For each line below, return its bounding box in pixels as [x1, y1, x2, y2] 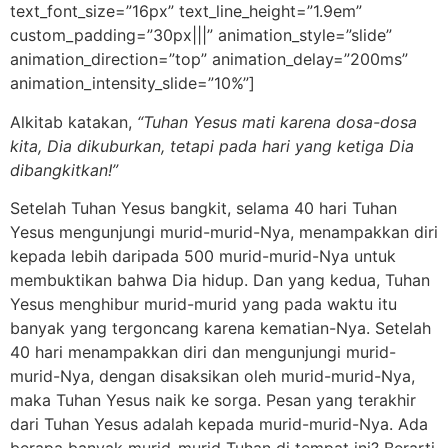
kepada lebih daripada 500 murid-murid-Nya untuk [10, 245, 396, 266]
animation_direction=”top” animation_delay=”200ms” [10, 49, 408, 70]
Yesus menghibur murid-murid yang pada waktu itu [10, 293, 397, 314]
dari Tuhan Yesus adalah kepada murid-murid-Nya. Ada [10, 413, 428, 434]
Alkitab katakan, [10, 111, 137, 132]
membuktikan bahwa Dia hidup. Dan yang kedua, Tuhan [10, 269, 430, 290]
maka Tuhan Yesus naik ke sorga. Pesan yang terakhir [10, 389, 416, 410]
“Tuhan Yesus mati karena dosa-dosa [137, 111, 417, 132]
